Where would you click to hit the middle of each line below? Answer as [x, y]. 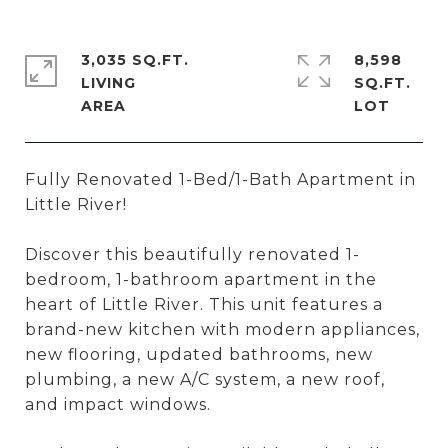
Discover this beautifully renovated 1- [192, 254]
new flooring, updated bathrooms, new [199, 354]
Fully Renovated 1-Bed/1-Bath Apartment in [220, 179]
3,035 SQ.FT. [135, 60]
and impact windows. [118, 404]
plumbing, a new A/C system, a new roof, [205, 379]
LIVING [108, 83]
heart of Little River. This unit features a [204, 304]
